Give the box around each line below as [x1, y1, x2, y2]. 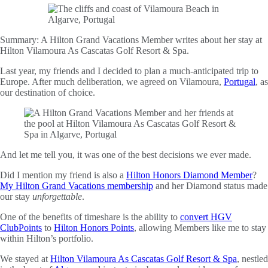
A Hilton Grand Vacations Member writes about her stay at [41, 34, 262, 45]
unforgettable [32, 191, 82, 202]
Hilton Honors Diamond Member [126, 169, 252, 180]
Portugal [224, 76, 255, 87]
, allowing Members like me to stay [134, 222, 266, 233]
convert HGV [180, 211, 232, 222]
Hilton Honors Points [54, 222, 134, 233]
